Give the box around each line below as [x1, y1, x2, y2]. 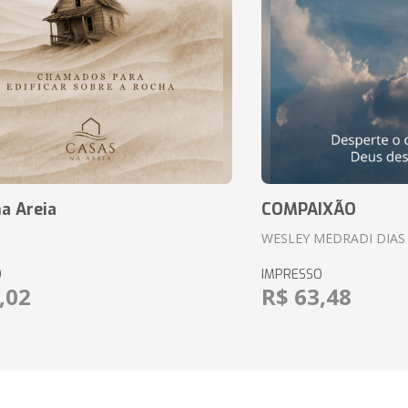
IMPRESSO [260, 266, 322, 283]
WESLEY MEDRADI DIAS [260, 229, 405, 247]
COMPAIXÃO [260, 199, 356, 220]
